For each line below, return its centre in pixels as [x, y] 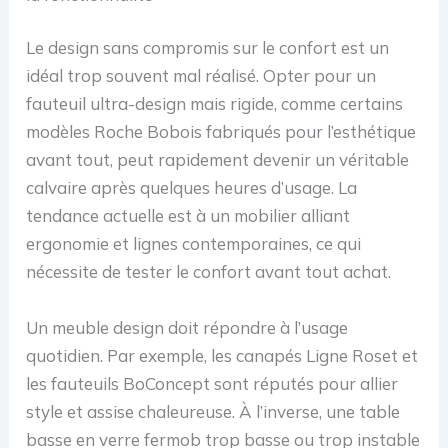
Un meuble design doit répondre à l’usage [187, 327]
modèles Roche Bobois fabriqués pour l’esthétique [221, 132]
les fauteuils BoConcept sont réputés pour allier [212, 383]
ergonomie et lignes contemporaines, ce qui [194, 244]
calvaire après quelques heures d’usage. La [192, 188]
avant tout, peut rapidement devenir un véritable [218, 160]
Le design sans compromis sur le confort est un [208, 48]
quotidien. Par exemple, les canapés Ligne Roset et [222, 355]
